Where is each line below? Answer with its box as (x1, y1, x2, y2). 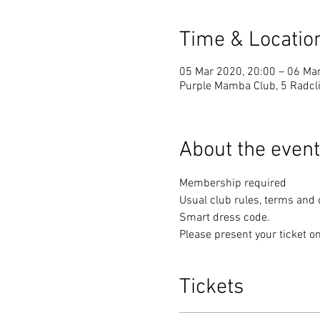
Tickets (179, 274, 244, 301)
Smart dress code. (179, 211, 273, 226)
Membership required (179, 176, 286, 191)
